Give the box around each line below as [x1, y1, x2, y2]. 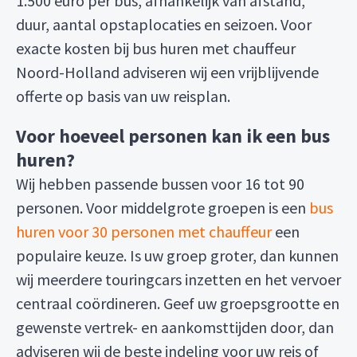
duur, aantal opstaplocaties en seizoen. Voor [16, 14, 312, 34]
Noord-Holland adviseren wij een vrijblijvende [16, 62, 319, 82]
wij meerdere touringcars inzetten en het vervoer [16, 269, 341, 289]
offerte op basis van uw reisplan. [16, 86, 230, 106]
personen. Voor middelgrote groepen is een [16, 198, 309, 218]
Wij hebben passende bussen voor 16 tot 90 [16, 174, 304, 194]
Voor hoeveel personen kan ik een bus [16, 124, 330, 147]
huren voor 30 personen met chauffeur [16, 222, 272, 241]
